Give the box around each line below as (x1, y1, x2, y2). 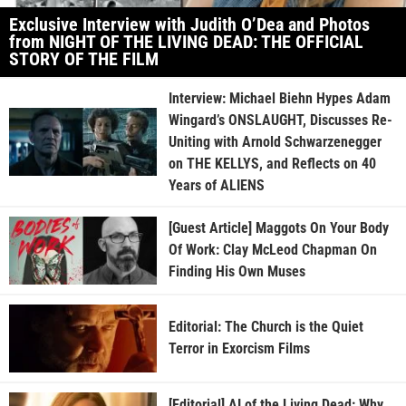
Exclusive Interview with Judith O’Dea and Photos (9, 13, 370, 35)
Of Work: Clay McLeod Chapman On (168, 241, 377, 259)
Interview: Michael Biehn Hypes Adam (168, 89, 391, 107)
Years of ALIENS (168, 176, 265, 194)
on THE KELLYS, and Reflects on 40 (168, 154, 376, 172)
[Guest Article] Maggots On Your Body (168, 219, 389, 237)
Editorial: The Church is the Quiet (168, 318, 363, 336)
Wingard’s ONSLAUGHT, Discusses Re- (168, 111, 392, 129)
